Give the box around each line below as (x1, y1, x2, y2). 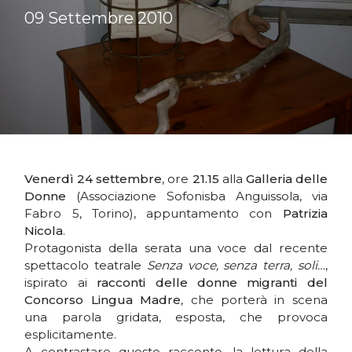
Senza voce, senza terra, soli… (146, 258, 325, 273)
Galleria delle (245, 171, 328, 187)
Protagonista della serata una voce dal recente (24, 240, 328, 256)
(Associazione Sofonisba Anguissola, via (66, 189, 328, 204)
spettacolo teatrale (24, 258, 147, 273)
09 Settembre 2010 (24, 8, 174, 28)
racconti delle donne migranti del (97, 275, 328, 291)
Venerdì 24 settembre (24, 171, 163, 187)
